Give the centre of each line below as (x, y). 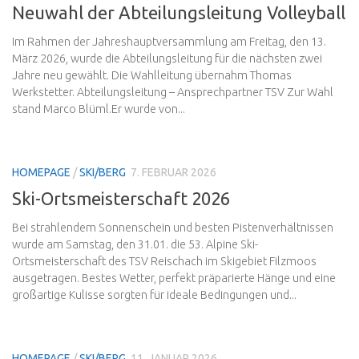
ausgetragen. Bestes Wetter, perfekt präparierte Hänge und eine (174, 278)
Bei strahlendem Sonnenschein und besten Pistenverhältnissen (173, 228)
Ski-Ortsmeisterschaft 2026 (121, 199)
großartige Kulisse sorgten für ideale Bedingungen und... (154, 295)
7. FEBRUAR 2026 (173, 172)
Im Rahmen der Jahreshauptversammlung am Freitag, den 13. (169, 41)
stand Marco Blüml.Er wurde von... (99, 109)
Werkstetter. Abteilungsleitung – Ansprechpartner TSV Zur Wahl (173, 92)
